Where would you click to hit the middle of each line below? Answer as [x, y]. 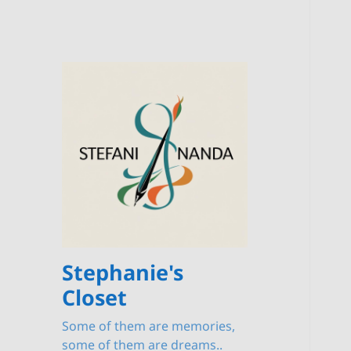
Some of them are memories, [149, 326]
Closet [95, 298]
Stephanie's [123, 273]
